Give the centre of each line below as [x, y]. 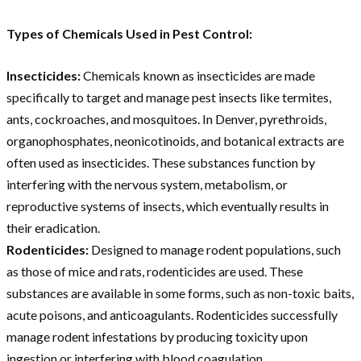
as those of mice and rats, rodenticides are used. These [155, 272]
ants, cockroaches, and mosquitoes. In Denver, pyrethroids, [166, 119]
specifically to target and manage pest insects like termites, [169, 98]
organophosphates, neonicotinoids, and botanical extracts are [175, 141]
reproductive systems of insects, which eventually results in [168, 206]
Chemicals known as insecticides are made [199, 76]
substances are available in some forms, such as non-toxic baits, [180, 293]
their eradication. [53, 228]
